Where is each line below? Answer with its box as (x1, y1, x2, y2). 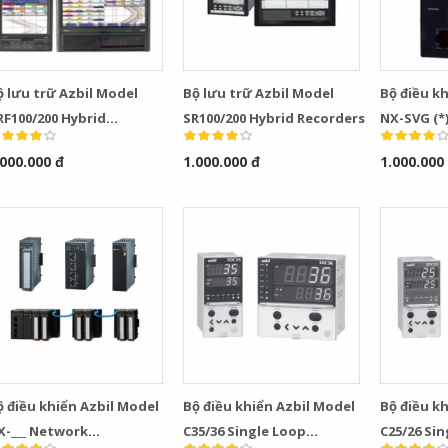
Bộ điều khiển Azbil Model (183, 396, 356, 415)
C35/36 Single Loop (183, 421, 307, 440)
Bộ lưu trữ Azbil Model (183, 83, 335, 102)
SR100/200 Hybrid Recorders (183, 108, 366, 127)
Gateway (380, 133, 440, 152)
